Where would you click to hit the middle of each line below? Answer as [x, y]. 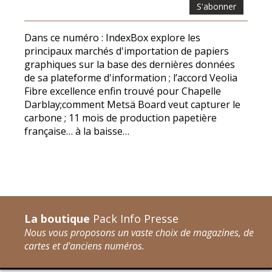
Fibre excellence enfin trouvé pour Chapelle [123, 91]
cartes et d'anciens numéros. [84, 246]
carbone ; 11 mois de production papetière [121, 117]
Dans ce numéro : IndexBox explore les [112, 37]
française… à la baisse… [77, 131]
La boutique [57, 218]
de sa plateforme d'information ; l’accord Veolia [131, 77]
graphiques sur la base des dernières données [130, 64]
